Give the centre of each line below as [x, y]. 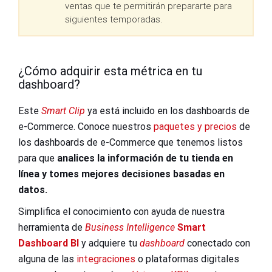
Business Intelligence [130, 227]
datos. [33, 189]
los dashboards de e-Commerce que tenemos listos [131, 142]
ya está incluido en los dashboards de [167, 110]
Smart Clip [63, 110]
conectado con [217, 243]
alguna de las [46, 259]
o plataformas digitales [187, 259]
